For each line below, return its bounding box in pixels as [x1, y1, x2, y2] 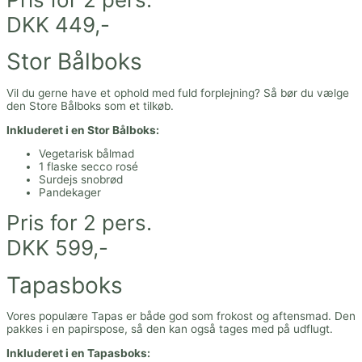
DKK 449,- [6, 11, 110, 37]
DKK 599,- [6, 234, 108, 260]
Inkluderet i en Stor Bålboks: [6, 123, 159, 137]
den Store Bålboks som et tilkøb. [6, 99, 177, 112]
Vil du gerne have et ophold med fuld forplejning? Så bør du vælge [6, 86, 349, 99]
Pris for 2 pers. [6, 209, 152, 235]
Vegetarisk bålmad [39, 147, 134, 161]
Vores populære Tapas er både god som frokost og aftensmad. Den [6, 309, 356, 323]
